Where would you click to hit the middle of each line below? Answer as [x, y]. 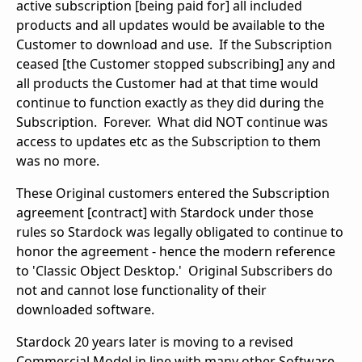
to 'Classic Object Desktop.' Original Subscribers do [175, 271]
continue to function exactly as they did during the [170, 103]
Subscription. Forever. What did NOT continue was [172, 122]
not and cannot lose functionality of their [141, 290]
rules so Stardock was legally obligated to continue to [180, 232]
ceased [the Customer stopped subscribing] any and [176, 64]
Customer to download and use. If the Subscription [174, 45]
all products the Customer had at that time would [167, 84]
